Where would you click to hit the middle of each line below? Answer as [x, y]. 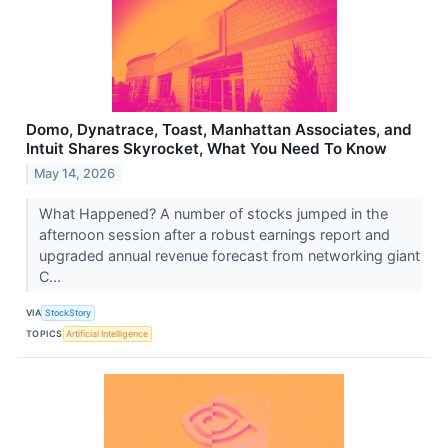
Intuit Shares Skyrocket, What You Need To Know [206, 148]
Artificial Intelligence [107, 333]
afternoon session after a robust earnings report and [214, 235]
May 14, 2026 [75, 174]
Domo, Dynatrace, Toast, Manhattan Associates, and [219, 129]
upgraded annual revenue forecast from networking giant [229, 256]
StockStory [68, 312]
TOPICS [44, 333]
